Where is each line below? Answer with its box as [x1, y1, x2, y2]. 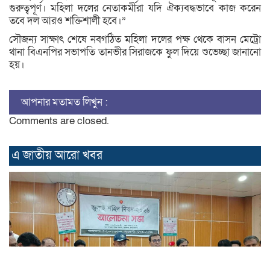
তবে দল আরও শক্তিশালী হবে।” [9, 13, 126, 28]
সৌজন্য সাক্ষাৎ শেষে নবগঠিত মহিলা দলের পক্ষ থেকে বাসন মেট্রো [9, 32, 261, 46]
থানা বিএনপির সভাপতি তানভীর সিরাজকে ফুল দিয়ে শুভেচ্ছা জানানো [9, 45, 261, 59]
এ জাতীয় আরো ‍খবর [11, 147, 102, 163]
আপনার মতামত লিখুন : [21, 95, 108, 109]
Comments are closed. [9, 113, 109, 128]
